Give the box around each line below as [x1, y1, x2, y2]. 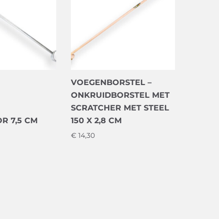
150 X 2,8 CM [70, 115, 122, 125]
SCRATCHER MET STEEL [70, 103, 169, 112]
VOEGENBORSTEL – [70, 77, 152, 87]
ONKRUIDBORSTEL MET [70, 90, 170, 100]
